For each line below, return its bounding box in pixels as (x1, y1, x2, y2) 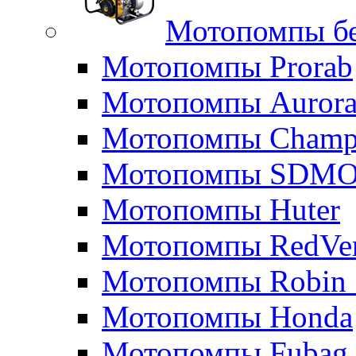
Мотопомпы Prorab (102, 48, 353, 83)
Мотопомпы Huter (102, 192, 340, 226)
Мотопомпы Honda (102, 299, 353, 334)
